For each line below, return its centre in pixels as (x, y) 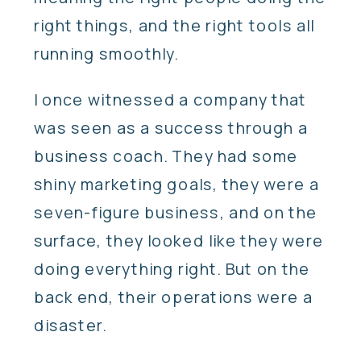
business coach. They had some (166, 156)
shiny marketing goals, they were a (176, 185)
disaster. (73, 326)
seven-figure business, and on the (176, 213)
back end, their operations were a (173, 297)
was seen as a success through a (171, 128)
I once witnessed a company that (170, 100)
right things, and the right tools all (174, 25)
